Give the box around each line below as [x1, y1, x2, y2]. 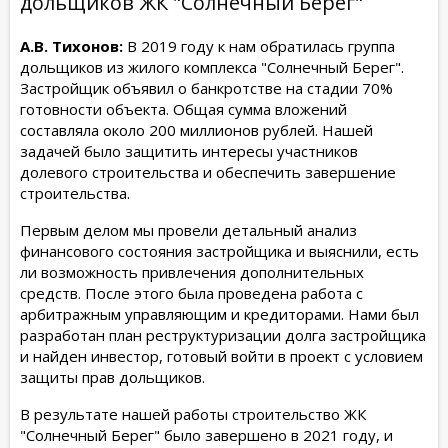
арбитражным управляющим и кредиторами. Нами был [20, 303, 419, 324]
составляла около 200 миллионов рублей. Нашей [20, 119, 373, 140]
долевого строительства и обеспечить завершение [20, 161, 396, 182]
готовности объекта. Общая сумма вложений [20, 98, 347, 119]
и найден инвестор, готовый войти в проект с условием [20, 345, 423, 366]
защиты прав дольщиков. [20, 366, 205, 387]
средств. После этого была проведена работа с [20, 282, 363, 303]
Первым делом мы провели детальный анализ [20, 219, 357, 240]
